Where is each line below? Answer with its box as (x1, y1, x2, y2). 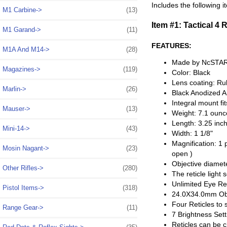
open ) (172, 149, 193, 158)
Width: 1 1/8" (172, 129, 213, 138)
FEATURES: (152, 41, 192, 50)
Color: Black (172, 68, 211, 77)
